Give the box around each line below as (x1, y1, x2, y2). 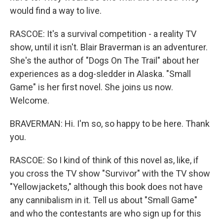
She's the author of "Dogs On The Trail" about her (10, 55, 199, 66)
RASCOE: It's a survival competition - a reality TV (10, 29, 196, 39)
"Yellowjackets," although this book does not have (10, 182, 203, 192)
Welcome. (10, 95, 49, 106)
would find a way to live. (10, 5, 102, 16)
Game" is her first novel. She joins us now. (10, 82, 173, 92)
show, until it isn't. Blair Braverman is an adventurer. (10, 42, 208, 52)
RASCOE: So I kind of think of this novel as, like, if (10, 155, 199, 165)
